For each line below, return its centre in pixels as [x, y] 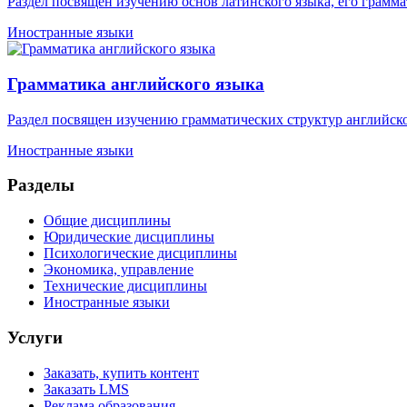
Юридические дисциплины [129, 237]
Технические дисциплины [125, 286]
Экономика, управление [119, 270]
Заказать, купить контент [121, 372]
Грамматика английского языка [136, 84]
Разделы [41, 185]
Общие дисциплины [107, 221]
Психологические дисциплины [140, 253]
